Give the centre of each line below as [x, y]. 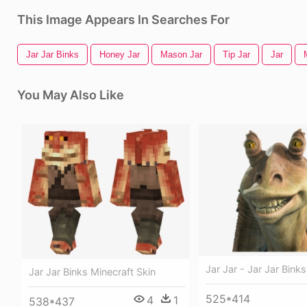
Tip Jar [236, 54]
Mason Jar [181, 54]
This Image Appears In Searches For [123, 20]
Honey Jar [120, 54]
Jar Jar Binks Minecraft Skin [92, 271]
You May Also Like [71, 95]
